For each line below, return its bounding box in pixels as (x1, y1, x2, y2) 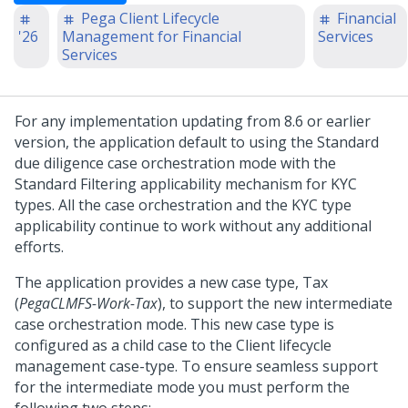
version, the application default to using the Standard (15, 132, 379, 152)
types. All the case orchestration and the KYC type (15, 195, 352, 215)
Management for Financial (61, 26, 241, 46)
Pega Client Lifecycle (80, 8, 219, 28)
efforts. (15, 237, 64, 257)
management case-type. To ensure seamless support (15, 356, 378, 376)
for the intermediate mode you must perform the (15, 377, 350, 397)
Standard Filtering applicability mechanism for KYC (15, 174, 357, 194)
